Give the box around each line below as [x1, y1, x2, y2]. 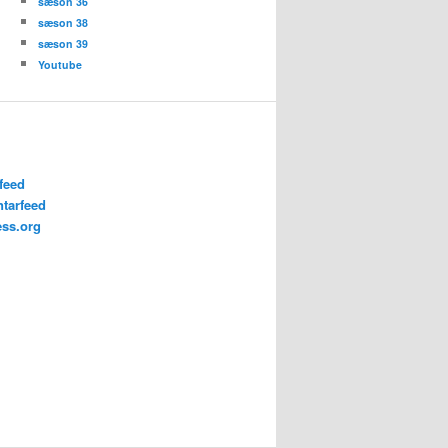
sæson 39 [38, 36, 88, 52]
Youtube [38, 57, 82, 73]
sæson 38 [38, 15, 88, 31]
